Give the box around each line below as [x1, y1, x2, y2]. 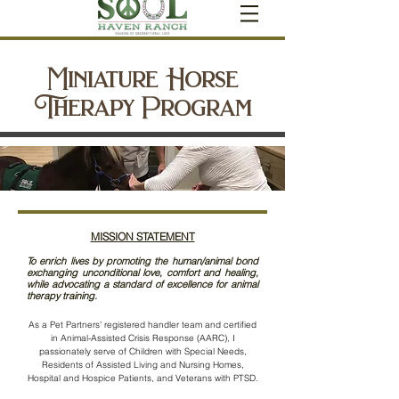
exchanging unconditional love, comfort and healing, [27, 266, 258, 279]
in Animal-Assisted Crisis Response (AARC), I [50, 332, 235, 344]
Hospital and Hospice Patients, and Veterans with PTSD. [27, 372, 258, 384]
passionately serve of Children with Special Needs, [38, 346, 247, 357]
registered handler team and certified [104, 319, 256, 330]
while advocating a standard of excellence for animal [27, 278, 258, 290]
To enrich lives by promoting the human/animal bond [27, 255, 258, 267]
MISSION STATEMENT [90, 230, 195, 243]
